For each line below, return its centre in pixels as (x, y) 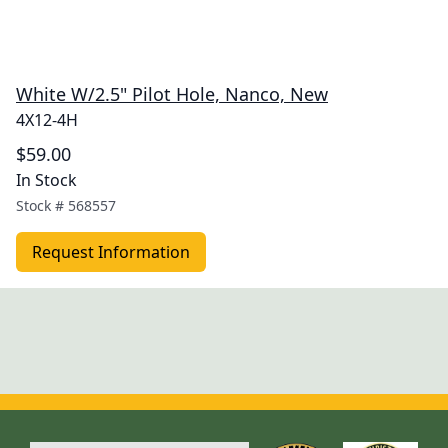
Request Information (111, 252)
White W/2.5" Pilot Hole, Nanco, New (172, 94)
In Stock (46, 180)
